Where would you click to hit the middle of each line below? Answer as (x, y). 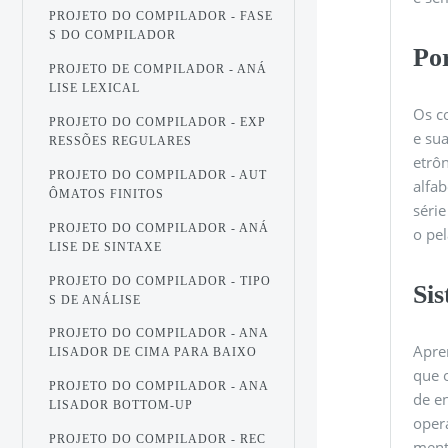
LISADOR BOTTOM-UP (121, 405)
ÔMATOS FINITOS (107, 193)
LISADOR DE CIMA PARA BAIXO (153, 352)
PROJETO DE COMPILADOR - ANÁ (158, 69)
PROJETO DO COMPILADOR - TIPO (160, 280)
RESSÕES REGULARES (121, 141)
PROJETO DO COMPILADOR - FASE (161, 16)
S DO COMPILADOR (113, 35)
